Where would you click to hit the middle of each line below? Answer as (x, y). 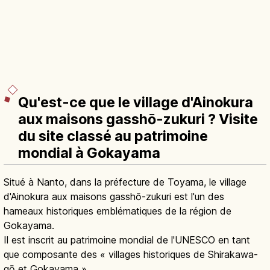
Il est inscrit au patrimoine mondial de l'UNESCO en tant (127, 240)
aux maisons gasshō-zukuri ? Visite (138, 119)
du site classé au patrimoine (113, 136)
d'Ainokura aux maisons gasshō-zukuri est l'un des (114, 196)
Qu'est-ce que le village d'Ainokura (136, 102)
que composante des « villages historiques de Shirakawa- (131, 254)
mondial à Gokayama (89, 153)
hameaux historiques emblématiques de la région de (118, 211)
